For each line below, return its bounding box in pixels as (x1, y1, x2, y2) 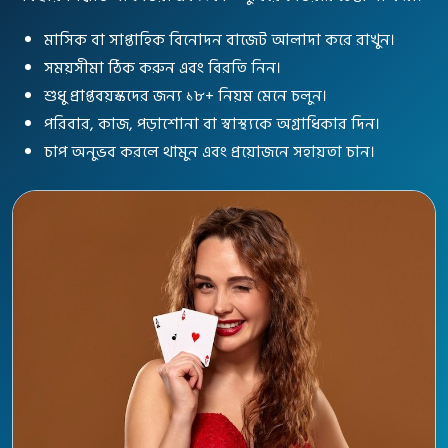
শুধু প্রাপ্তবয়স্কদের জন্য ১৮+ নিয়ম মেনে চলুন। (44, 82, 327, 109)
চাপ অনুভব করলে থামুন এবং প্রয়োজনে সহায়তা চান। (44, 138, 375, 165)
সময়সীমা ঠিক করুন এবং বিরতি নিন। (44, 54, 281, 81)
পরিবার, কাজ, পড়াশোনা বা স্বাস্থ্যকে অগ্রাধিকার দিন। (44, 110, 380, 137)
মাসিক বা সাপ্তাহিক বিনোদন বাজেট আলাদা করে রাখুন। (44, 26, 395, 53)
